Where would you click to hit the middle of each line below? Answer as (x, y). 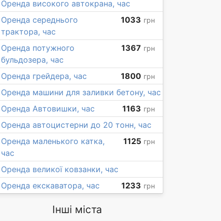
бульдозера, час (32, 60)
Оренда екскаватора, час (50, 185)
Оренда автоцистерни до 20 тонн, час (76, 125)
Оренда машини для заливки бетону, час (81, 92)
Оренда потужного (38, 48)
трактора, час (28, 32)
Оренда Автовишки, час (48, 109)
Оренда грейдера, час (44, 76)
